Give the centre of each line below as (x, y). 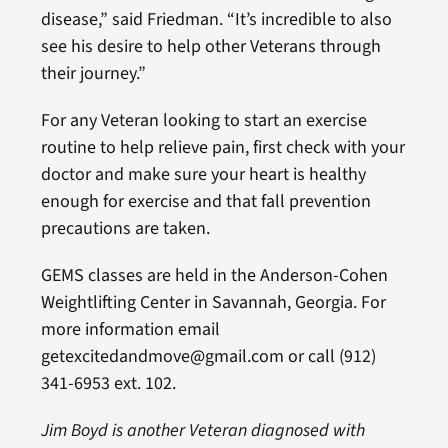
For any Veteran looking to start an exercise (203, 120)
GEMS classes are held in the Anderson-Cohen (214, 275)
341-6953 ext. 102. (108, 383)
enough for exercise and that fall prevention (205, 201)
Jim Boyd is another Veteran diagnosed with (202, 430)
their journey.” (93, 73)
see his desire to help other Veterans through (210, 46)
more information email (130, 329)
